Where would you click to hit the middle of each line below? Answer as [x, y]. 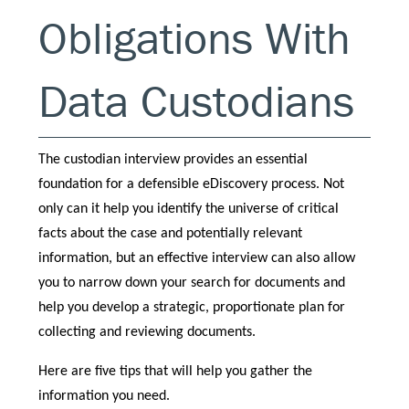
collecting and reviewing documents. [147, 333]
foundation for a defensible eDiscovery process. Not [192, 185]
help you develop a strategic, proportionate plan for [192, 308]
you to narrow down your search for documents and [192, 283]
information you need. [105, 397]
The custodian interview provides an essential [173, 160]
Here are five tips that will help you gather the [176, 372]
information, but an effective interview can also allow [197, 259]
